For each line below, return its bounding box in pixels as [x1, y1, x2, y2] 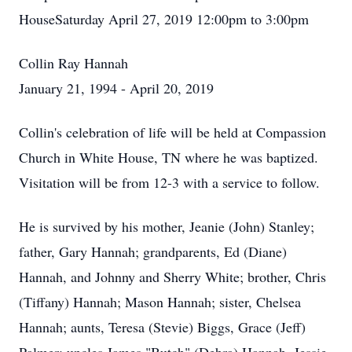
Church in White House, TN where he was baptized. [19, 148, 318, 167]
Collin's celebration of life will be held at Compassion [19, 123, 326, 141]
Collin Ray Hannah [19, 53, 128, 72]
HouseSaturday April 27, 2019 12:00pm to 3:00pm [19, 9, 309, 28]
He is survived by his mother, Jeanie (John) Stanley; [19, 217, 314, 236]
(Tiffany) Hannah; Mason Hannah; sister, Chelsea [19, 292, 301, 311]
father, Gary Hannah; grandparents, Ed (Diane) [19, 242, 287, 261]
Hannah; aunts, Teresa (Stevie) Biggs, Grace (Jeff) [19, 317, 306, 336]
